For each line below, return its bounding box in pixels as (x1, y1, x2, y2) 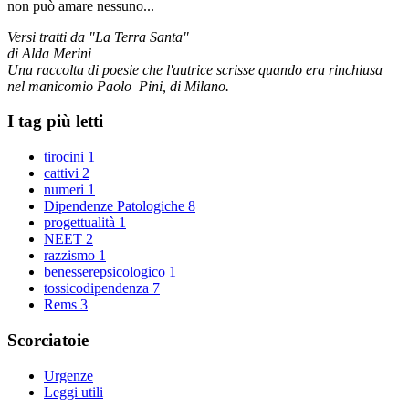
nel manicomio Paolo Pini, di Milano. (7, 78, 229, 94)
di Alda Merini (7, 45, 91, 61)
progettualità (44, 215, 119, 231)
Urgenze (44, 367, 93, 383)
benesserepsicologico (44, 264, 169, 280)
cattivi (44, 165, 82, 182)
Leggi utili (44, 383, 103, 400)
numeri (44, 182, 88, 198)
